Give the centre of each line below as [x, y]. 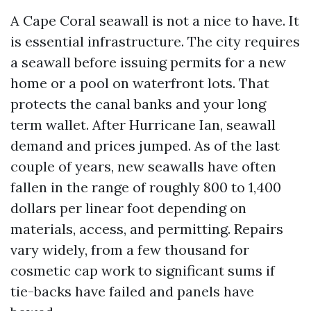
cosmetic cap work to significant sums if [143, 270]
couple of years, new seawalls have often [143, 166]
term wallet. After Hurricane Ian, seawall [143, 125]
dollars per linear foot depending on [128, 208]
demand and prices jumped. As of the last [145, 145]
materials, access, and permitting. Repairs [147, 229]
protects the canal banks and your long [138, 104]
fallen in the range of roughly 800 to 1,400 [146, 187]
